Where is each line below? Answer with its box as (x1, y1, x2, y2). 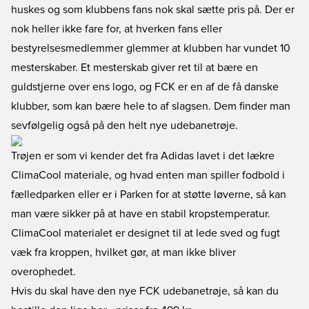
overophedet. (11, 266, 76, 277)
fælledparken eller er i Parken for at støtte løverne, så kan (11, 189, 286, 200)
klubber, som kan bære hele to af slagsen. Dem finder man (11, 101, 290, 112)
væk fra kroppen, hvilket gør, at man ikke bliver (11, 247, 236, 258)
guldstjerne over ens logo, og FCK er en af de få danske (11, 81, 279, 92)
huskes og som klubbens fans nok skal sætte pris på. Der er (11, 4, 295, 15)
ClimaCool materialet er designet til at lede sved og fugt (11, 228, 280, 239)
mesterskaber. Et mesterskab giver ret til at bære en (11, 62, 258, 73)
